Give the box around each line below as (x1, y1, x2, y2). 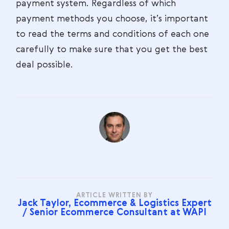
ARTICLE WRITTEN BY (76, 192, 153, 199)
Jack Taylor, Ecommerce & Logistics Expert (17, 199, 212, 208)
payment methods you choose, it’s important (16, 14, 208, 24)
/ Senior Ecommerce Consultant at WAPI (22, 208, 207, 217)
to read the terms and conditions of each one (16, 30, 209, 39)
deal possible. (16, 60, 73, 70)
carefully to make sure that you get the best (16, 45, 208, 54)
